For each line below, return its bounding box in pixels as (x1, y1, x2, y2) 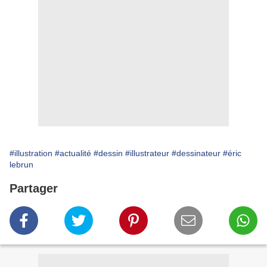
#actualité (55, 148, 91, 159)
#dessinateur (172, 148, 221, 159)
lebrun (10, 160, 33, 170)
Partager (10, 182, 58, 195)
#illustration (10, 148, 52, 159)
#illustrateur (125, 148, 169, 159)
